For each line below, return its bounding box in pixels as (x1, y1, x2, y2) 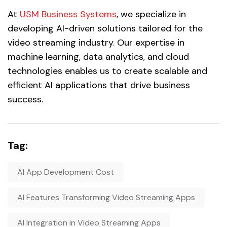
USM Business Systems (20, 8, 117, 20)
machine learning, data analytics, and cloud (8, 50, 189, 63)
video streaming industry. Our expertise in (8, 36, 184, 49)
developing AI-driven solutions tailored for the (8, 22, 203, 34)
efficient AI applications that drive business (8, 79, 190, 91)
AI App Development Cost (17, 166, 114, 177)
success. (8, 93, 43, 105)
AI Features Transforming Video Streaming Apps (17, 192, 195, 203)
